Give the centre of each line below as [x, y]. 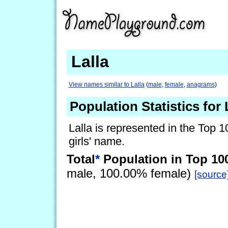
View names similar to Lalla [106, 84]
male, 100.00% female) [131, 174]
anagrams [201, 84]
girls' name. [96, 141]
